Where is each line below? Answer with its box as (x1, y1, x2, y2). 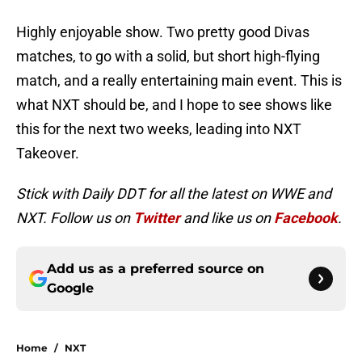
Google (47, 280, 94, 297)
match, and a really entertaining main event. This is (16, 72, 342, 90)
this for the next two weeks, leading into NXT (16, 120, 301, 138)
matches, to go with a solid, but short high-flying (16, 48, 320, 65)
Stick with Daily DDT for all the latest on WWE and (16, 185, 331, 203)
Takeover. (16, 145, 79, 162)
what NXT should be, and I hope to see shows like (16, 96, 332, 114)
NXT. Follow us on (16, 209, 133, 227)
